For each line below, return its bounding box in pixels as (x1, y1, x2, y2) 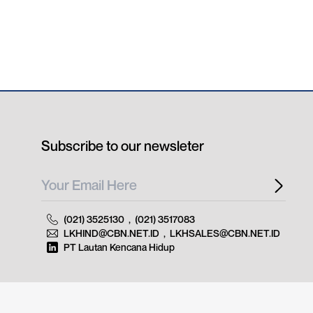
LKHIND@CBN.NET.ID (64, 227, 159, 239)
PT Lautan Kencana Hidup (64, 241, 175, 253)
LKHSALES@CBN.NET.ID (170, 227, 280, 239)
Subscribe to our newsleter (41, 138, 205, 154)
